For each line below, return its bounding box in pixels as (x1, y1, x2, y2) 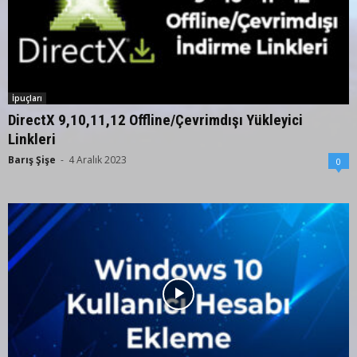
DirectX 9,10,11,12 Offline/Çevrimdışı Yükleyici (8, 110, 303, 129)
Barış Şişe (8, 152, 56, 167)
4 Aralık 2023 (69, 152, 127, 167)
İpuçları (12, 92, 42, 104)
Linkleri (8, 129, 56, 148)
